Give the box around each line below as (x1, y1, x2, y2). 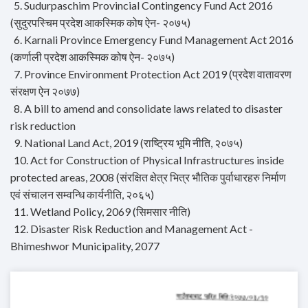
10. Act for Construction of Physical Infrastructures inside (14, 153, 284, 167)
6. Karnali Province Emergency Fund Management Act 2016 (14, 33, 294, 47)
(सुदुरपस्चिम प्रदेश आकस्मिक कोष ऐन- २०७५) (10, 16, 190, 30)
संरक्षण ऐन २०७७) (10, 85, 80, 98)
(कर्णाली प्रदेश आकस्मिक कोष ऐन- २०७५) (10, 50, 175, 64)
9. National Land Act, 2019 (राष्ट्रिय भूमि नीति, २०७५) (14, 136, 243, 150)
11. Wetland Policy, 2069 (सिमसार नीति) (14, 205, 190, 219)
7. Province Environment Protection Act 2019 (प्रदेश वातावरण (14, 67, 291, 81)
